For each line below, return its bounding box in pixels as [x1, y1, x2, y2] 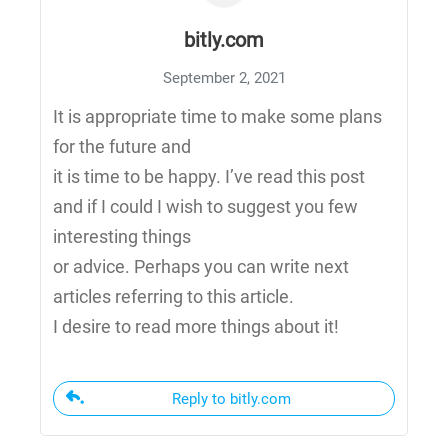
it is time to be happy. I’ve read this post [53, 166, 365, 187]
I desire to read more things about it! [53, 316, 339, 337]
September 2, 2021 [162, 69, 286, 87]
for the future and [53, 136, 191, 157]
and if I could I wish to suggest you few [53, 196, 358, 217]
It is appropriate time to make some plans [53, 106, 382, 127]
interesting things [53, 226, 191, 247]
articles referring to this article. [53, 286, 294, 307]
